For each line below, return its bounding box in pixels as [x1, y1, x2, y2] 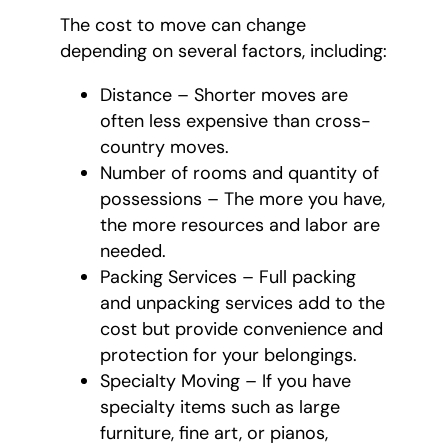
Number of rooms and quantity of [100, 161, 379, 186]
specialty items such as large [100, 395, 340, 420]
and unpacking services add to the [100, 291, 385, 316]
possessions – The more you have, [100, 187, 385, 212]
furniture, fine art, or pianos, [100, 421, 328, 446]
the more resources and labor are [100, 213, 380, 238]
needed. [100, 239, 166, 264]
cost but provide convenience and [100, 317, 383, 342]
